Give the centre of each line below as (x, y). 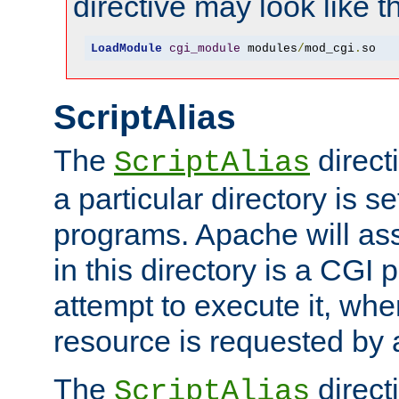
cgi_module (204, 48)
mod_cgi (329, 48)
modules (269, 48)
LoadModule (126, 48)
